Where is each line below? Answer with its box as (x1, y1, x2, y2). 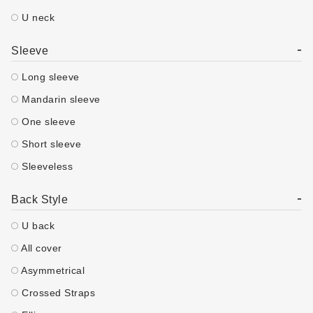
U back (18, 220, 54, 231)
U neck (18, 12, 54, 23)
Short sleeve (18, 138, 81, 150)
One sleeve (18, 116, 75, 127)
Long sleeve (18, 71, 80, 82)
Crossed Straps (18, 287, 95, 298)
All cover (18, 242, 62, 254)
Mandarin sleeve (18, 94, 101, 105)
